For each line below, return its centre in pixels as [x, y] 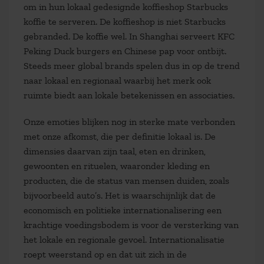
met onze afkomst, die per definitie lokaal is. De [120, 136]
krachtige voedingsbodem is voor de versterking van [131, 225]
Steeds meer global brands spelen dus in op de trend [132, 66]
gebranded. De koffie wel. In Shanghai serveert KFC [129, 36]
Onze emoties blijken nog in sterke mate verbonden [129, 122]
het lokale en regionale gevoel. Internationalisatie [124, 240]
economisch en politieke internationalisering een [123, 210]
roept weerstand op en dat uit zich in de [105, 254]
